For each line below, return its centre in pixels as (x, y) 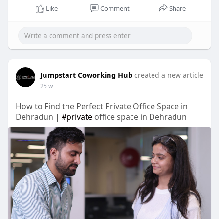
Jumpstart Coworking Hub (86, 75)
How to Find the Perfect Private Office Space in (101, 106)
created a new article (169, 75)
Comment (115, 9)
